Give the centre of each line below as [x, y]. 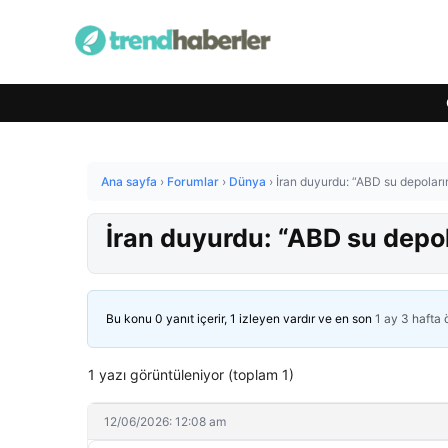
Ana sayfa [129, 181]
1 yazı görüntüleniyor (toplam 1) [191, 374]
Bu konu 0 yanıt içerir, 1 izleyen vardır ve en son [240, 318]
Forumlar [193, 181]
